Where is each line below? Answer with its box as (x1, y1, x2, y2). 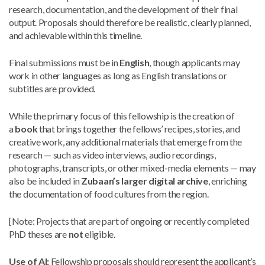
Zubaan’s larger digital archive (81, 175, 208, 186)
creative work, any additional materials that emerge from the (9, 136, 243, 147)
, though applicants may (149, 57, 240, 68)
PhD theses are (9, 228, 69, 240)
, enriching (208, 175, 247, 186)
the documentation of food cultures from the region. (9, 188, 209, 199)
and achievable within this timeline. (9, 30, 143, 41)
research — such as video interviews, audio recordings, (9, 149, 216, 160)
